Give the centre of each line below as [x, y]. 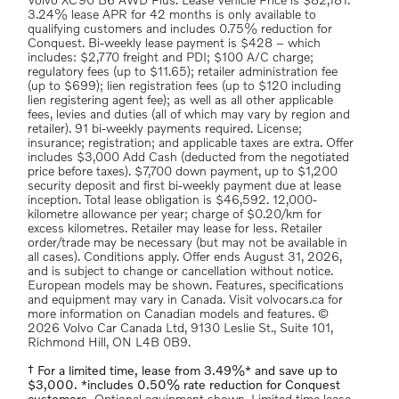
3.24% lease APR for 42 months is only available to [172, 15]
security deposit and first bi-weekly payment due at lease [184, 186]
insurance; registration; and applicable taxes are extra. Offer [191, 143]
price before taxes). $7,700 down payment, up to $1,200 [183, 172]
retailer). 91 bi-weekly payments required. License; [165, 129]
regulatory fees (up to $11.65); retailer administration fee [183, 72]
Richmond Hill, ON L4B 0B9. [109, 343]
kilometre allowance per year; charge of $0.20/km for [175, 215]
